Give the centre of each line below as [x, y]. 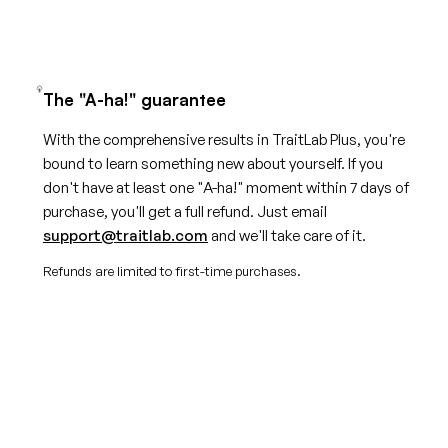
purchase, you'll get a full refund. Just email [185, 211]
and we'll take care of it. [287, 235]
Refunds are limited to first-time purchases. [172, 270]
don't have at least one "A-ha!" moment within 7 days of [226, 187]
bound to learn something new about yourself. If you [213, 163]
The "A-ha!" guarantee [134, 99]
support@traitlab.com [125, 235]
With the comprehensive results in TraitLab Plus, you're [224, 139]
